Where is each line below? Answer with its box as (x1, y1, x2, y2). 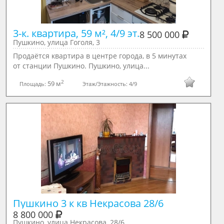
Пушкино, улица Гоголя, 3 (12, 37, 100, 47)
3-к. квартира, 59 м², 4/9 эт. (12, 26, 139, 40)
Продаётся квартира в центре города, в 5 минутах (12, 51, 186, 60)
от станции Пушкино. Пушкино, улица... (12, 61, 149, 70)
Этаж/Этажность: (82, 79, 129, 87)
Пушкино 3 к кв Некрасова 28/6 (12, 196, 163, 210)
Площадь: (19, 79, 48, 87)
